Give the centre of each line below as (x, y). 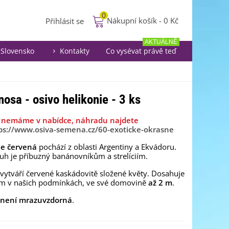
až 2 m (159, 182)
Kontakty (75, 51)
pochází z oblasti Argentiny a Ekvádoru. (107, 147)
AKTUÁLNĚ (161, 42)
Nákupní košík (132, 20)
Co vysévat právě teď (141, 51)
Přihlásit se (65, 21)
